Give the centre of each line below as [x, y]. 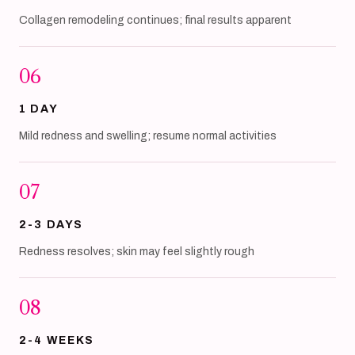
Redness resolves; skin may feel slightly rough [137, 252]
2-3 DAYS [51, 225]
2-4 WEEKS [57, 340]
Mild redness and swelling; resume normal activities [148, 136]
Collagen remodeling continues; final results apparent [155, 20]
